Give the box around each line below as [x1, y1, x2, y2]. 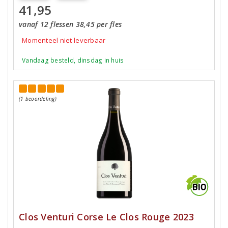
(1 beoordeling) [19, 95, 56, 102]
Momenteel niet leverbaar [22, 36, 106, 45]
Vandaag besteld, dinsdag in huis [22, 56, 124, 65]
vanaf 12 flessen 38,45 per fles [19, 19, 122, 29]
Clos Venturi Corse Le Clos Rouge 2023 [19, 210, 194, 223]
